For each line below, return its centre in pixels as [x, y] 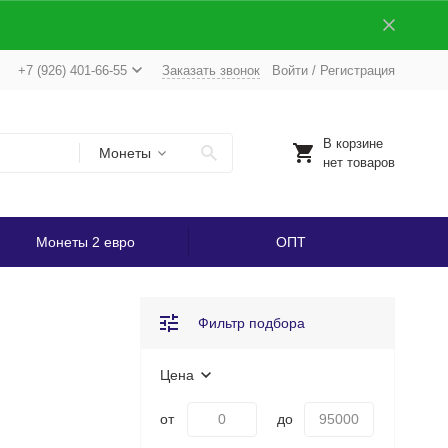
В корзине [352, 143]
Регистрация [357, 70]
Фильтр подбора [251, 323]
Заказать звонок [210, 70]
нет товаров [358, 162]
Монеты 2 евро [85, 242]
